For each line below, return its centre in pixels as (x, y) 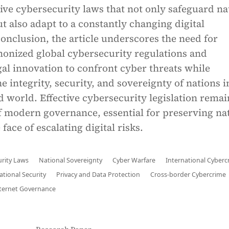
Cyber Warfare (134, 160)
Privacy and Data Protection (98, 175)
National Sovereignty (71, 160)
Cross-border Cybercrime (188, 175)
